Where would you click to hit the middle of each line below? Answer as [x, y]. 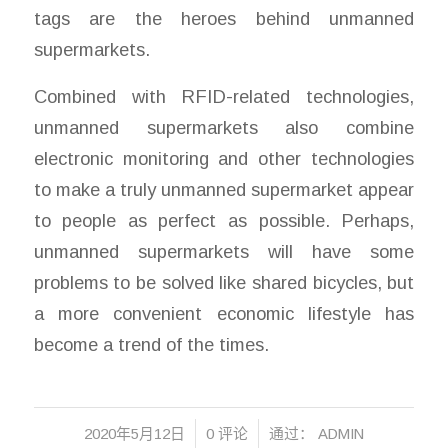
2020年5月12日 [134, 434]
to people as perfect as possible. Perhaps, [224, 220]
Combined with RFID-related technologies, [224, 96]
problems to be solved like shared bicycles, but [224, 282]
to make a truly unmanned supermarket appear [224, 189]
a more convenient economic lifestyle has [224, 313]
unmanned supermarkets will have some [224, 251]
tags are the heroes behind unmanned [224, 18]
